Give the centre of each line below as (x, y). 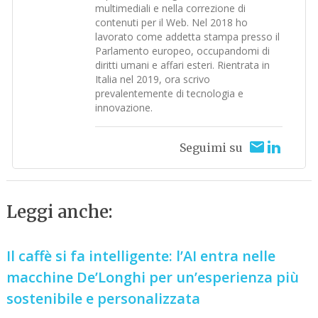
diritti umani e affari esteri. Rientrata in (183, 65)
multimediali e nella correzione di (171, 9)
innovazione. (124, 108)
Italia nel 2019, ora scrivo (153, 79)
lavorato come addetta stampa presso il (188, 37)
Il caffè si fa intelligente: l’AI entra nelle (141, 256)
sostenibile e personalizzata (104, 298)
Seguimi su (211, 148)
